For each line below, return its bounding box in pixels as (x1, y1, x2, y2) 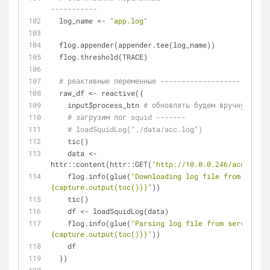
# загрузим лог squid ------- (67, 112, 186, 122)
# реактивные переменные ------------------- (59, 76, 240, 86)
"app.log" (110, 16, 148, 25)
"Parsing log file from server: (131, 218, 257, 228)
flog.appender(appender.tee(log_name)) (59, 40, 215, 49)
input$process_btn (67, 100, 143, 110)
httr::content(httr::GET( (51, 159, 152, 169)
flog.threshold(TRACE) (59, 52, 148, 61)
